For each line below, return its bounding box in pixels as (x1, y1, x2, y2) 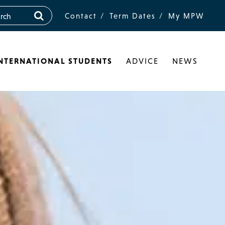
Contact (65, 11, 97, 20)
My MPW (168, 11, 205, 20)
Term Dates (109, 11, 156, 20)
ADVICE (126, 56, 159, 65)
